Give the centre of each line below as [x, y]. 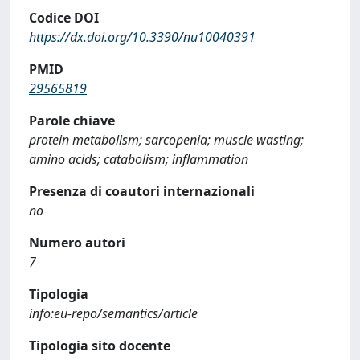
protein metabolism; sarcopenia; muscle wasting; [166, 139]
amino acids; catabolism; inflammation [139, 159]
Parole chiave [72, 120]
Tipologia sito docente [100, 345]
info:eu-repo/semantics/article [113, 313]
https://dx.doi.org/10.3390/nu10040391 [142, 37]
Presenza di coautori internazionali [142, 191]
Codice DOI [64, 17]
